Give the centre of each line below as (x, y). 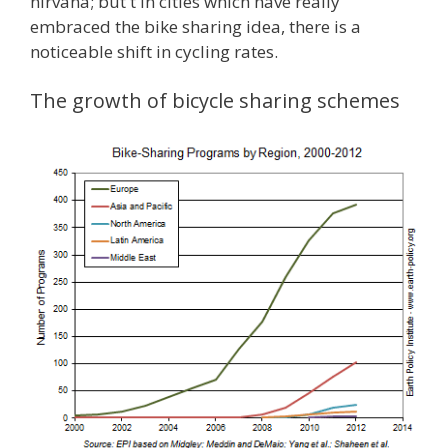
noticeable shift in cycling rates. (154, 51)
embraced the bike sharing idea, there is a (195, 26)
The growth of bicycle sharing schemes (215, 101)
